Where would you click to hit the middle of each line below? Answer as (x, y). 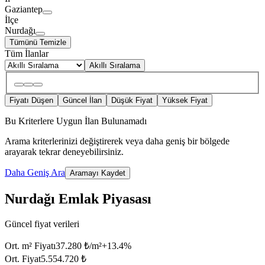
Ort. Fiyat (23, 258)
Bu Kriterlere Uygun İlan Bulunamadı (76, 121)
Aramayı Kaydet (98, 173)
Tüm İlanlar (27, 54)
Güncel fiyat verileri (42, 224)
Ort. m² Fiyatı (30, 245)
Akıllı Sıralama (115, 66)
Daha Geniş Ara (35, 173)
